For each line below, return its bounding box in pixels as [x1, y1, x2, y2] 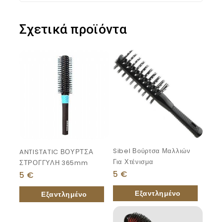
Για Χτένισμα [113, 157, 154, 167]
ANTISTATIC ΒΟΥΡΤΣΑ [19, 147, 94, 157]
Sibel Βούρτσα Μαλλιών [113, 146, 191, 156]
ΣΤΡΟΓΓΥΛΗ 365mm [19, 158, 88, 168]
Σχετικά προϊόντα [19, 22, 127, 37]
